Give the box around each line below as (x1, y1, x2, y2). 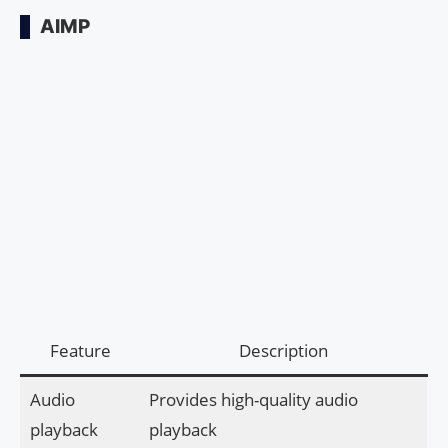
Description (239, 339, 328, 363)
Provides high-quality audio (148, 388, 358, 412)
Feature (49, 339, 111, 363)
